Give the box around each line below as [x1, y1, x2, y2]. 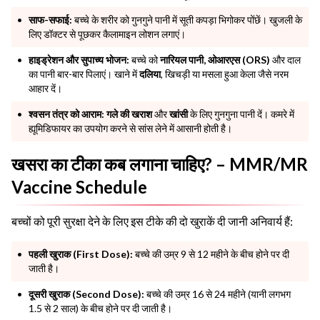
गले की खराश [106, 107, 152, 120]
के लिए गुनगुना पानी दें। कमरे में [188, 107, 294, 120]
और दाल [270, 53, 301, 66]
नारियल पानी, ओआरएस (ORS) [160, 53, 270, 66]
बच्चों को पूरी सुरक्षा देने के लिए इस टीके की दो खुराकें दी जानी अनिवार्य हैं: [11, 214, 293, 228]
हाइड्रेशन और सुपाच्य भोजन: [29, 53, 129, 66]
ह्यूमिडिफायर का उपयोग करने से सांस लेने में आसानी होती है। [29, 121, 232, 134]
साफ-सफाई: [29, 13, 72, 26]
